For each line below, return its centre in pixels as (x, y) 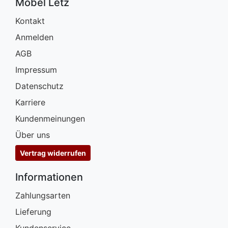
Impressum (36, 70)
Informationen (49, 177)
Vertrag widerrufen (53, 153)
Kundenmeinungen (50, 119)
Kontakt (30, 21)
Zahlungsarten (43, 196)
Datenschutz (39, 86)
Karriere (30, 103)
